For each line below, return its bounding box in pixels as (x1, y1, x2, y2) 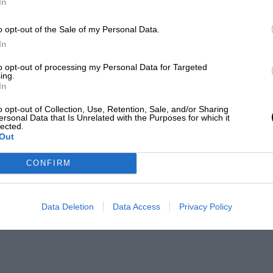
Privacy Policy (179, 201, 232, 211)
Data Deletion (41, 201, 94, 211)
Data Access (112, 201, 160, 211)
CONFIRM (26, 158, 71, 168)
